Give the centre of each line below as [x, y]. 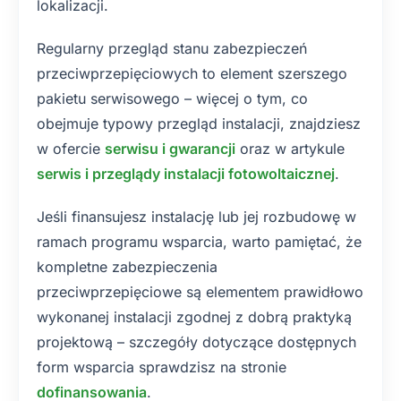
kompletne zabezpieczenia [127, 267]
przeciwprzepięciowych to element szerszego [192, 73]
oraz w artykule [290, 149]
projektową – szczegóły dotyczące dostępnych [196, 342]
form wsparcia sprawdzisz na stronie [162, 367]
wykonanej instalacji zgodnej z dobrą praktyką [194, 317]
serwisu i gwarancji [170, 149]
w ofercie [71, 149]
